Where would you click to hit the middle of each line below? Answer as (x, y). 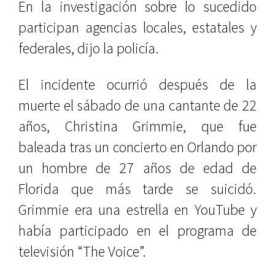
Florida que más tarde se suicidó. (137, 189)
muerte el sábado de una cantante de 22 (137, 105)
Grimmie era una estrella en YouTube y (137, 210)
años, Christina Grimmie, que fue (137, 126)
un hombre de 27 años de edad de (137, 168)
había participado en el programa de (137, 230)
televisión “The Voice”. (82, 251)
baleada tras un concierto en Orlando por (137, 147)
